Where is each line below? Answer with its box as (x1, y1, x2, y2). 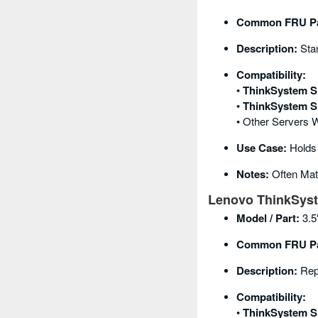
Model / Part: (236, 210, 300, 226)
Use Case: (236, 140, 287, 156)
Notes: (236, 166, 269, 182)
